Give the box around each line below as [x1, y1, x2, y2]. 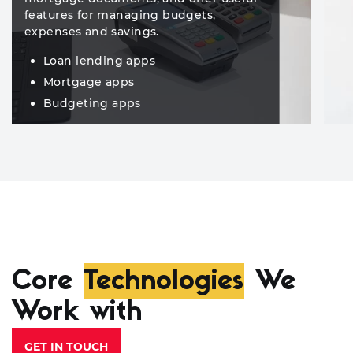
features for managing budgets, [24, 8, 216, 22]
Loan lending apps [43, 54, 156, 68]
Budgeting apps [43, 96, 141, 110]
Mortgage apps [43, 75, 135, 89]
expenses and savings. [24, 24, 159, 39]
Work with [12, 299, 142, 327]
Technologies [84, 268, 243, 296]
